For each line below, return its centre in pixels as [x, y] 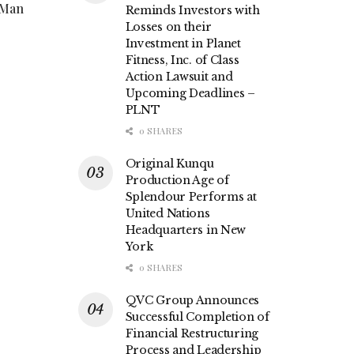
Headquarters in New [186, 230]
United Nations [168, 214]
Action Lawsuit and [179, 77]
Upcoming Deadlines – [190, 94]
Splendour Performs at [191, 197]
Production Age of [177, 181]
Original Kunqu [169, 164]
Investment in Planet [183, 44]
